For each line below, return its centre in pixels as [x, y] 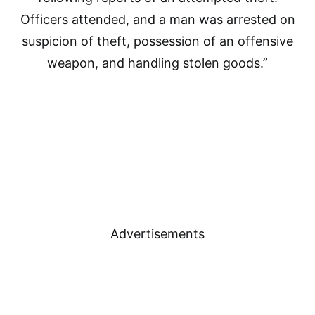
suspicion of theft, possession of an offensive [157, 41]
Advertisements [157, 234]
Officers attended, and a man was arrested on [157, 19]
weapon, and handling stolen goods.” [157, 63]
